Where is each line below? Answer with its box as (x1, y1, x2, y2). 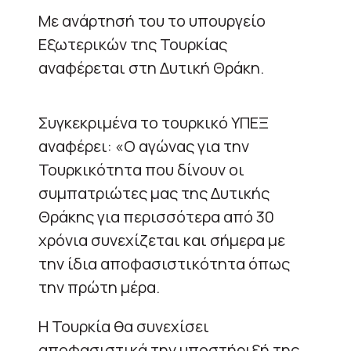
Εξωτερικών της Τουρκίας (38, 33, 227, 55)
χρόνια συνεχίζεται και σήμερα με (38, 229, 285, 251)
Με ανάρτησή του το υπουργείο (38, 9, 266, 31)
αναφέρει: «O (38, 135, 136, 157)
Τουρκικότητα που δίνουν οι (38, 158, 244, 180)
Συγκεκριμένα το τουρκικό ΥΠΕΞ (38, 111, 269, 133)
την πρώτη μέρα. (38, 276, 160, 298)
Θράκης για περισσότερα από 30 (38, 205, 274, 227)
